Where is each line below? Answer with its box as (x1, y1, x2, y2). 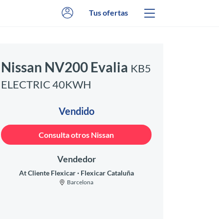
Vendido (58, 105, 94, 117)
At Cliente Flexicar (19, 169, 77, 177)
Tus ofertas (89, 8, 128, 17)
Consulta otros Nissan (39, 130, 114, 139)
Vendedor (57, 153, 96, 164)
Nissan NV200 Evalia (1, 59, 131, 75)
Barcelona (67, 178, 93, 186)
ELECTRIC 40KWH (1, 78, 91, 91)
